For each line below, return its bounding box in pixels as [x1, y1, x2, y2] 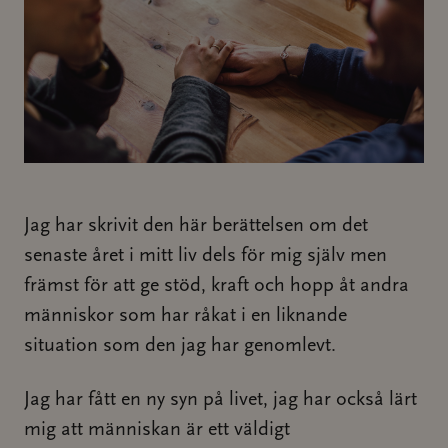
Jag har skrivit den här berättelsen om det [24, 216, 368, 236]
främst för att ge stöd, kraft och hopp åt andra [24, 276, 409, 296]
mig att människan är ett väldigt [24, 420, 290, 440]
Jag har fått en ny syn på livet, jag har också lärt [24, 390, 417, 410]
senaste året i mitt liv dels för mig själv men [24, 246, 387, 266]
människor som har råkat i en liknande [24, 306, 347, 326]
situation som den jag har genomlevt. [24, 336, 336, 356]
